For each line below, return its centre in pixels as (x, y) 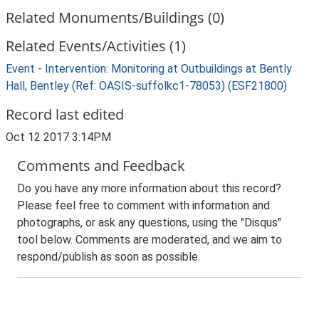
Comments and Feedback (101, 166)
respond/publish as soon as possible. (109, 257)
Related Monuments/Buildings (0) (115, 17)
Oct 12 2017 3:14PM (58, 137)
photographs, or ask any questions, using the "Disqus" (149, 223)
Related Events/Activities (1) (96, 46)
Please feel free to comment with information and (143, 205)
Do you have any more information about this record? (149, 188)
